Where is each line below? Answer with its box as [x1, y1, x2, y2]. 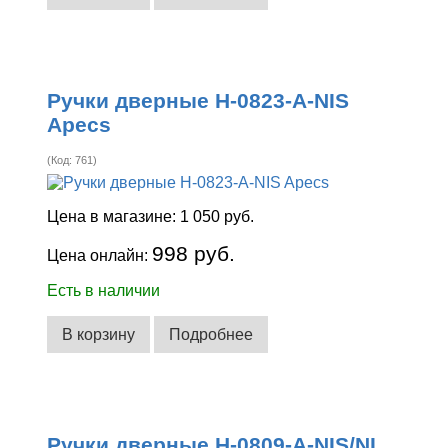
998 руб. [152, 242, 236, 266]
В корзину [62, 325, 136, 343]
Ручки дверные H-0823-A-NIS [47, 89, 350, 113]
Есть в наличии [47, 282, 161, 300]
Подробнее [169, 325, 254, 343]
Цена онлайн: [47, 247, 153, 265]
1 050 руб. [180, 208, 255, 226]
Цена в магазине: [47, 208, 181, 226]
